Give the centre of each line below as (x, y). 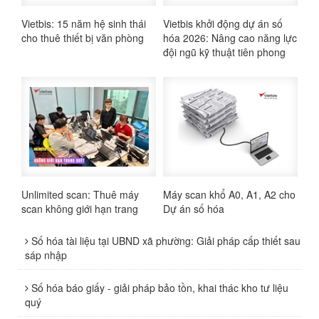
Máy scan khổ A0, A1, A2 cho (229, 194)
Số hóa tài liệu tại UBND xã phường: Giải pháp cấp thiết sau (164, 240)
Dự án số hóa (194, 208)
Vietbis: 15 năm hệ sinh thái (84, 23)
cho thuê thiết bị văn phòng (83, 37)
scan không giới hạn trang (80, 208)
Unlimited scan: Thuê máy (80, 194)
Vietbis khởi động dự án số (223, 23)
